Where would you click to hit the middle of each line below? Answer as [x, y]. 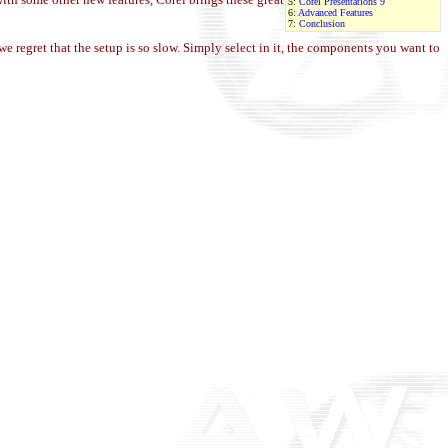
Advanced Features [335, 12]
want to [420, 47]
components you [353, 47]
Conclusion [322, 23]
